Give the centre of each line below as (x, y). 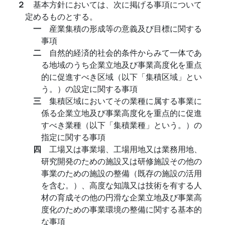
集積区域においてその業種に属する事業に (126, 101)
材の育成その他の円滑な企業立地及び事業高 (122, 197)
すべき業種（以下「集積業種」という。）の (122, 125)
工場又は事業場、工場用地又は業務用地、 (126, 149)
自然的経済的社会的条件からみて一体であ (126, 52)
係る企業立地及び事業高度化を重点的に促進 (122, 113)
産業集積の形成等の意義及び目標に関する (126, 28)
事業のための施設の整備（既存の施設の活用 (122, 173)
